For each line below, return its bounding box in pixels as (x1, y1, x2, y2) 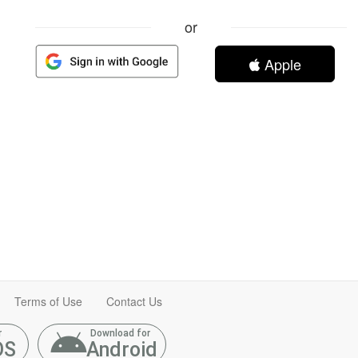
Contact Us (106, 293, 162, 309)
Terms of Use (14, 293, 82, 309)
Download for (89, 328, 150, 339)
